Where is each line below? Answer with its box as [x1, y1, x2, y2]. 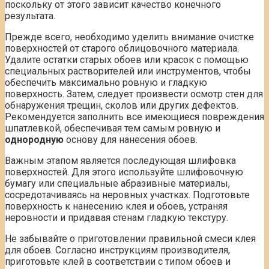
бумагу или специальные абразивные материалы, [5, 178, 230, 190]
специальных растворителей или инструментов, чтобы [5, 65, 251, 77]
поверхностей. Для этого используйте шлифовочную [5, 166, 243, 178]
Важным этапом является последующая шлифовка [5, 155, 236, 167]
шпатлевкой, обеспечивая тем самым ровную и [5, 122, 220, 134]
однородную [5, 134, 64, 146]
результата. [5, 10, 55, 22]
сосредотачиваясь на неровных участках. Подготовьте [5, 189, 250, 201]
